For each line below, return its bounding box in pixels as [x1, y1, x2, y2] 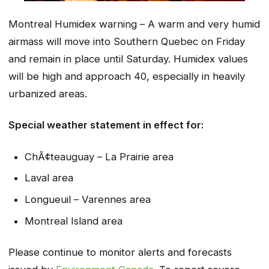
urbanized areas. [8, 87, 87, 100]
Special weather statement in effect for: [8, 119, 204, 131]
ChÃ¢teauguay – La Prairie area [24, 150, 174, 163]
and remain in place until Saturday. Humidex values [8, 52, 248, 65]
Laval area [24, 172, 73, 184]
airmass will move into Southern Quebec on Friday [8, 35, 245, 47]
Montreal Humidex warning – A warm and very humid [8, 17, 260, 30]
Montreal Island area [24, 214, 122, 227]
